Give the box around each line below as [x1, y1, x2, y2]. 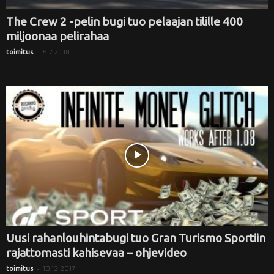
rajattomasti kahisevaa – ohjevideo [6, 245, 187, 259]
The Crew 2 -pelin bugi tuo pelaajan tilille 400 [6, 15, 243, 29]
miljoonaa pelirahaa [6, 29, 109, 43]
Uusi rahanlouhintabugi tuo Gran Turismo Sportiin [6, 231, 265, 245]
